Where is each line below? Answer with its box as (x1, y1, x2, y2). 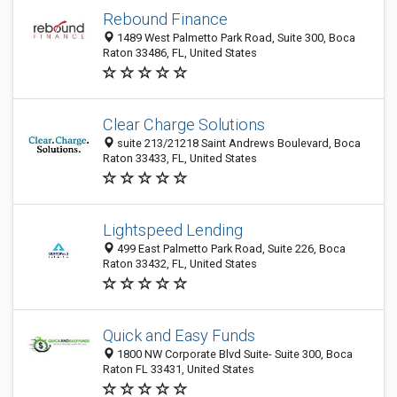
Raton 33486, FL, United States (103, 46, 257, 59)
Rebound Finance (103, 10, 228, 28)
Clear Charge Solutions (103, 115, 265, 134)
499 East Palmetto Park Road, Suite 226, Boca (114, 242, 346, 255)
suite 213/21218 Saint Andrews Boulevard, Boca (114, 136, 361, 150)
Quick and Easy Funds (103, 326, 255, 345)
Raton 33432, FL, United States (103, 257, 257, 270)
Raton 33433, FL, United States (103, 152, 257, 165)
